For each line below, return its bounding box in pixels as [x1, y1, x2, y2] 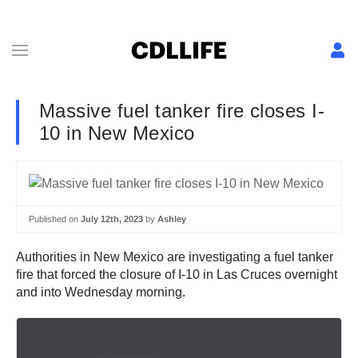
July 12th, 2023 [81, 213, 143, 224]
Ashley [157, 213, 186, 224]
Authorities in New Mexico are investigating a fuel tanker [16, 250, 333, 265]
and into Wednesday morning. [16, 285, 185, 300]
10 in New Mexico [39, 122, 195, 144]
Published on [29, 213, 81, 224]
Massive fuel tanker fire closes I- [39, 100, 325, 121]
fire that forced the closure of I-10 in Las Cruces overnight [16, 268, 337, 282]
